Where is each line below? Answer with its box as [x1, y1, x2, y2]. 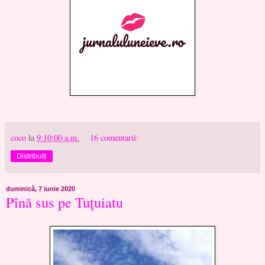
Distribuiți [17, 151, 47, 160]
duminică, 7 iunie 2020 [6, 185, 75, 192]
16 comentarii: [90, 131, 139, 143]
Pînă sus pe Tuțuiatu [6, 192, 123, 212]
